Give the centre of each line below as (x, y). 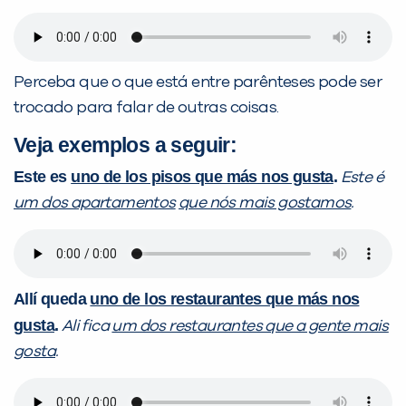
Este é (362, 178)
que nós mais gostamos (265, 203)
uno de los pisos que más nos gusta (202, 177)
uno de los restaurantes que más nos (225, 300)
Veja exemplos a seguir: (126, 145)
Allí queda (52, 300)
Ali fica (87, 327)
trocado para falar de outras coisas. (146, 108)
